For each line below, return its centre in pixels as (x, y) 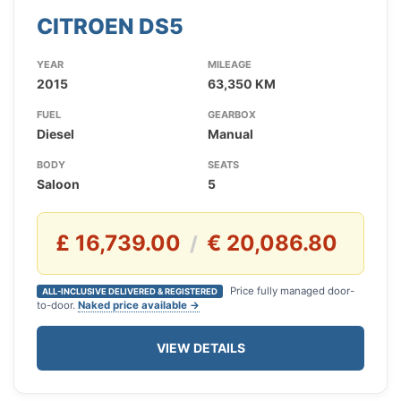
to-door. (57, 306)
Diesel (55, 134)
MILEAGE (229, 65)
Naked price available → (139, 306)
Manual (230, 134)
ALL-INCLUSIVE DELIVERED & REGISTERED (130, 292)
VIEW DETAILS (200, 348)
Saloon (58, 184)
